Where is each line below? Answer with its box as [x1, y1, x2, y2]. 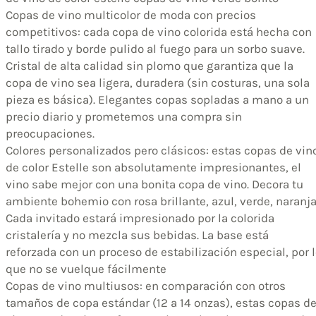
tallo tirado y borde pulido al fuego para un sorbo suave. [6, 41, 305, 56]
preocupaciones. [6, 126, 95, 140]
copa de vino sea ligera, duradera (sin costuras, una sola [6, 75, 310, 90]
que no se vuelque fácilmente [6, 261, 166, 276]
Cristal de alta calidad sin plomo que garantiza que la [6, 58, 293, 73]
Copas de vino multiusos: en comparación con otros [6, 278, 286, 293]
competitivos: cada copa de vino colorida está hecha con [6, 24, 312, 39]
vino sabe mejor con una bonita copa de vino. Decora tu [6, 176, 303, 191]
